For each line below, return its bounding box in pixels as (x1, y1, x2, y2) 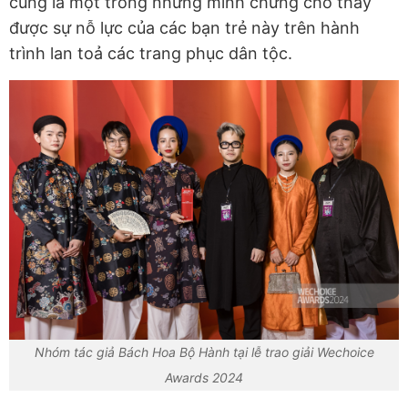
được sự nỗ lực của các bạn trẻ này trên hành (9, 17, 360, 37)
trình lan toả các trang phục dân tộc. (9, 43, 292, 63)
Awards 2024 (165, 370, 243, 386)
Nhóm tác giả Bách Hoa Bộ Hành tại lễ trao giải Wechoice (34, 344, 374, 361)
